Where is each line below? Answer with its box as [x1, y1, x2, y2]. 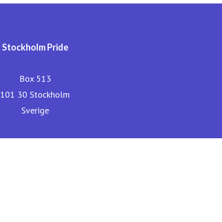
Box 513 [19, 73, 51, 85]
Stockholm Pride [1, 42, 68, 53]
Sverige [21, 105, 49, 116]
